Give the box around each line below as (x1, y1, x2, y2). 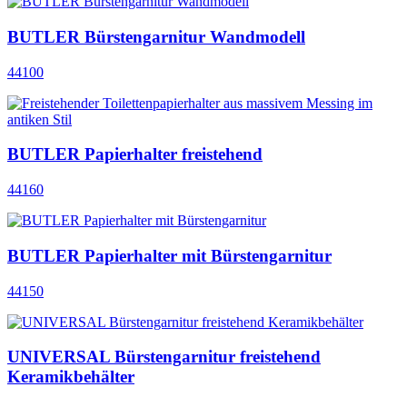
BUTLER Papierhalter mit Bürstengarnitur (7, 245, 332, 265)
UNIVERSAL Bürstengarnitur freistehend (7, 347, 321, 367)
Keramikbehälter (7, 367, 134, 387)
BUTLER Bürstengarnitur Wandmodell (7, 27, 305, 46)
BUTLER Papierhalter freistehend (7, 144, 263, 164)
